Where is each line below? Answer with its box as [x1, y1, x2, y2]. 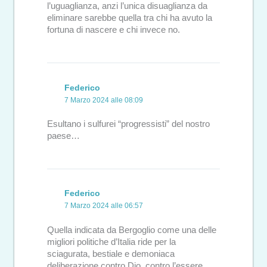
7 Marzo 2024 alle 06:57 [64, 201, 144, 210]
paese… [47, 131, 80, 141]
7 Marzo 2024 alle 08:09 [64, 95, 144, 104]
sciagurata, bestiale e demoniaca [47, 249, 175, 259]
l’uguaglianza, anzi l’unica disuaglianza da [47, 1, 207, 11]
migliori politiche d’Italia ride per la [47, 237, 176, 247]
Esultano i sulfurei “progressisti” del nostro [47, 119, 210, 129]
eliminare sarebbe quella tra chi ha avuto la [47, 13, 212, 23]
